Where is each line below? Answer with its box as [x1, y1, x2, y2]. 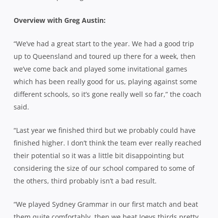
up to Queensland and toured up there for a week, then [14, 51, 196, 61]
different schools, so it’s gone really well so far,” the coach [14, 89, 201, 99]
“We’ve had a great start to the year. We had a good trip [14, 38, 194, 48]
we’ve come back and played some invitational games [14, 64, 187, 73]
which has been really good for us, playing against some [14, 76, 197, 86]
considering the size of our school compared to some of [14, 163, 195, 173]
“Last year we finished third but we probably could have [14, 125, 196, 135]
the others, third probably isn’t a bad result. [14, 176, 157, 185]
